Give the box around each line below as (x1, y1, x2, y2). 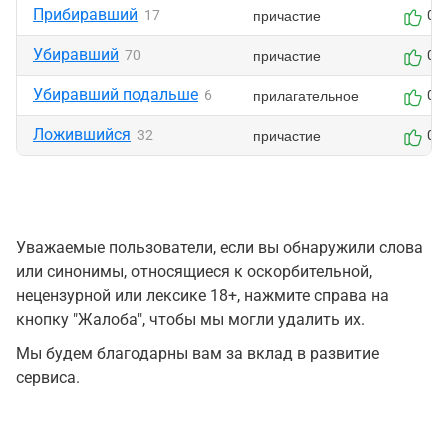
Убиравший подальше (33, 85, 198, 104)
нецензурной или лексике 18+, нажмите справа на (16, 286, 389, 305)
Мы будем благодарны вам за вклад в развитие (16, 344, 379, 363)
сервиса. (16, 368, 80, 387)
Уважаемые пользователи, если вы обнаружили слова (16, 238, 423, 257)
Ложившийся (33, 125, 131, 144)
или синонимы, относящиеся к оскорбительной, (16, 262, 372, 281)
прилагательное (253, 85, 359, 105)
